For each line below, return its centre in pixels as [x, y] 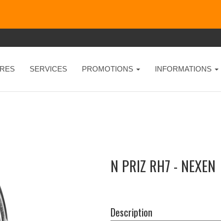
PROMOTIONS [108, 69]
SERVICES [48, 69]
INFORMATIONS [184, 69]
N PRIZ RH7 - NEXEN [163, 166]
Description [131, 212]
